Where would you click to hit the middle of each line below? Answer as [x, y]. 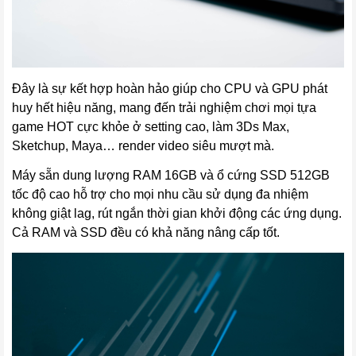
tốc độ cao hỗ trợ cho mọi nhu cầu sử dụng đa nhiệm [160, 195]
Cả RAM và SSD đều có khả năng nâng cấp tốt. [147, 233]
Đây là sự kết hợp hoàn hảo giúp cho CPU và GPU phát [170, 89]
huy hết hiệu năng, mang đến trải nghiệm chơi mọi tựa [164, 108]
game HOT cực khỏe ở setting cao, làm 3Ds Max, [151, 127]
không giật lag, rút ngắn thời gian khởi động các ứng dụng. [177, 214]
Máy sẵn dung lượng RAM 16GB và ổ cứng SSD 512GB [171, 176]
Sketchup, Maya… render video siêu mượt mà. [143, 146]
